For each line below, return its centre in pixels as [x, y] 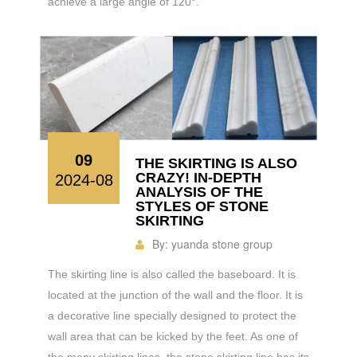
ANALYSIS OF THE [199, 192]
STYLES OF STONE [202, 206]
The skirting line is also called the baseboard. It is [172, 274]
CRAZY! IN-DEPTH [198, 177]
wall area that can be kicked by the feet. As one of [173, 336]
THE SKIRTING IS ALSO [216, 163]
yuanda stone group [222, 243]
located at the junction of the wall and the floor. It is [175, 294]
